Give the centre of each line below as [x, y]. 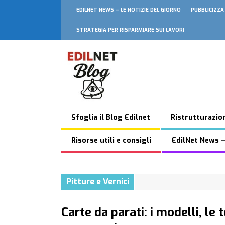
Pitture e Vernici [98, 182]
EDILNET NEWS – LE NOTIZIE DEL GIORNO [129, 10]
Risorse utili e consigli [111, 140]
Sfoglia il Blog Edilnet [111, 117]
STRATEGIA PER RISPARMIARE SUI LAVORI [130, 30]
